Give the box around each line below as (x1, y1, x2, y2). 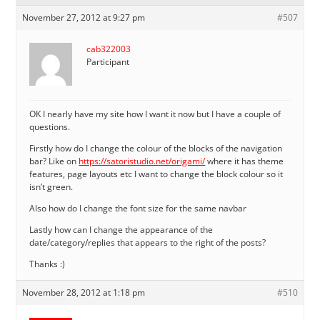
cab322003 (86, 42, 131, 55)
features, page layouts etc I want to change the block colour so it (29, 167, 284, 180)
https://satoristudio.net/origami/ (79, 154, 206, 167)
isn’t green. (29, 180, 74, 193)
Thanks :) (29, 257, 66, 270)
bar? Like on (29, 154, 79, 167)
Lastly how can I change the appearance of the (29, 223, 214, 236)
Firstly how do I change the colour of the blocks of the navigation (29, 141, 283, 154)
